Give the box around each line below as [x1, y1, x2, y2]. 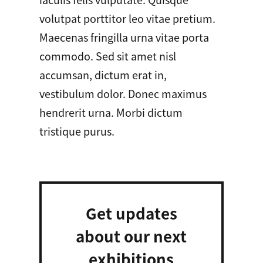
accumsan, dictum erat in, [39, 66, 167, 82]
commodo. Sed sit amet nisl [39, 48, 176, 63]
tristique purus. [39, 123, 114, 139]
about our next [76, 225, 187, 247]
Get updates [85, 202, 177, 224]
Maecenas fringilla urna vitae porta [39, 29, 209, 45]
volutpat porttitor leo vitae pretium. [39, 10, 215, 26]
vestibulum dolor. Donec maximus [39, 85, 207, 101]
